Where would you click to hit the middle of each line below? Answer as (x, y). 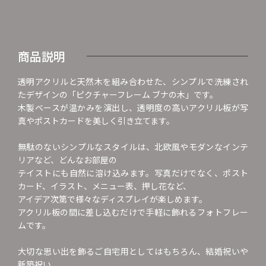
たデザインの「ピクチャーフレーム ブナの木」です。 (118, 94)
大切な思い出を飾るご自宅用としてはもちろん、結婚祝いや (133, 251)
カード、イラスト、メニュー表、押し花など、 (104, 186)
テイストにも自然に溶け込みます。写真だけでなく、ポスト (133, 173)
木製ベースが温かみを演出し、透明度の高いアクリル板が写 (133, 107)
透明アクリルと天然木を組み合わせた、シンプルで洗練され (133, 81)
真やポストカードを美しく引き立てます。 (96, 121)
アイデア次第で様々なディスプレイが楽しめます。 (113, 199)
